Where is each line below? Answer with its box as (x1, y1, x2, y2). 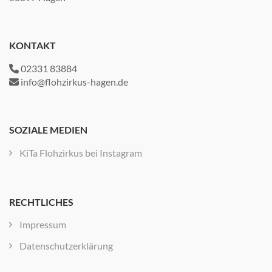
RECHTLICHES (9, 195, 73, 208)
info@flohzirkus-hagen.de (19, 76, 128, 88)
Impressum (19, 218, 66, 230)
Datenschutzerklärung (19, 239, 113, 251)
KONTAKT (9, 39, 56, 52)
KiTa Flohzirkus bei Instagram (19, 146, 142, 158)
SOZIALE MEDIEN (9, 124, 87, 136)
